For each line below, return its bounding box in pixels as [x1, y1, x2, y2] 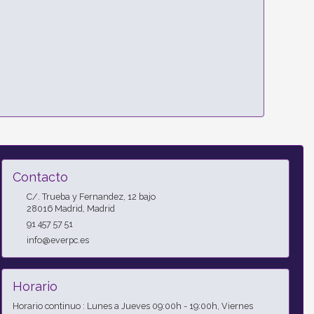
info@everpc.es [26, 235, 89, 246]
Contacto [12, 170, 68, 185]
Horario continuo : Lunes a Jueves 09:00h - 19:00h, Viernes [12, 301, 253, 312]
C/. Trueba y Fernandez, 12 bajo [26, 191, 156, 203]
